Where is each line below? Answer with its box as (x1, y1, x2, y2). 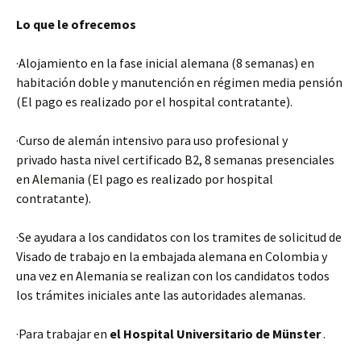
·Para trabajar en (16, 326, 110, 342)
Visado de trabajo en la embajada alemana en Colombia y (16, 248, 327, 264)
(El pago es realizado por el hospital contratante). (16, 93, 293, 110)
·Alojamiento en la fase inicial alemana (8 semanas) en (16, 55, 314, 71)
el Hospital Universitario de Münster (110, 326, 323, 342)
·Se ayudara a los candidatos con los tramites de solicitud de (16, 229, 342, 245)
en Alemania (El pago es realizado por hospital (16, 171, 273, 187)
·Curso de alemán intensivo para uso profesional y (16, 132, 288, 148)
